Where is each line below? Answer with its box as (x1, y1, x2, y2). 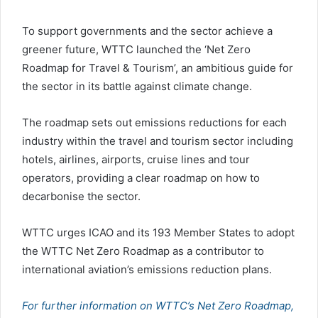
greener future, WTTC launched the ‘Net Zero (22, 43, 251, 57)
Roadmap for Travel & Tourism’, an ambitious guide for (22, 61, 293, 75)
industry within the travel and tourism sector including (22, 134, 293, 148)
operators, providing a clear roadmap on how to (22, 171, 260, 185)
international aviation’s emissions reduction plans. (22, 263, 272, 277)
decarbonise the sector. (22, 190, 141, 204)
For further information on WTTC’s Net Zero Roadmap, (22, 299, 294, 313)
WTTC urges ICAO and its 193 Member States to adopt (22, 226, 295, 240)
